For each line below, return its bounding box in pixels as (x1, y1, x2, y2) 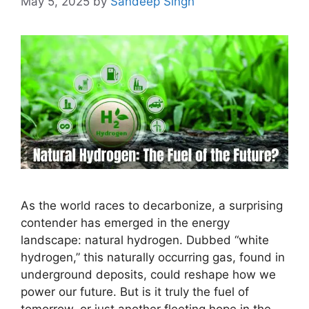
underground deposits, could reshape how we (21, 267, 276, 281)
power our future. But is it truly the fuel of (21, 284, 249, 299)
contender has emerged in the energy (21, 215, 230, 230)
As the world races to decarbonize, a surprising (21, 198, 283, 212)
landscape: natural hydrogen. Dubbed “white (21, 232, 269, 247)
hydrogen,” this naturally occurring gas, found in (21, 250, 285, 264)
